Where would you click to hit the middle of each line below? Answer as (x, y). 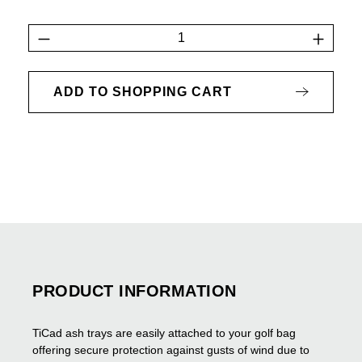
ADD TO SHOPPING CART (143, 91)
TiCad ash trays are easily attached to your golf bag (164, 333)
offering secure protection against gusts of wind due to (171, 349)
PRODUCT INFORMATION (135, 290)
